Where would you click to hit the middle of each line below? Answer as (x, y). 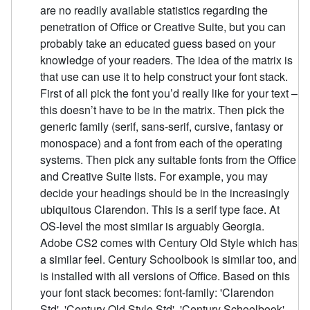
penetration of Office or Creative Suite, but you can (163, 27)
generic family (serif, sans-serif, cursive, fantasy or (162, 127)
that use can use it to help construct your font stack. (164, 77)
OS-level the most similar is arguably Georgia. (153, 226)
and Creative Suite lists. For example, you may (154, 176)
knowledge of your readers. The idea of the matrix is (167, 60)
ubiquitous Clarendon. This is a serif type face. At (160, 210)
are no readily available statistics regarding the (154, 10)
